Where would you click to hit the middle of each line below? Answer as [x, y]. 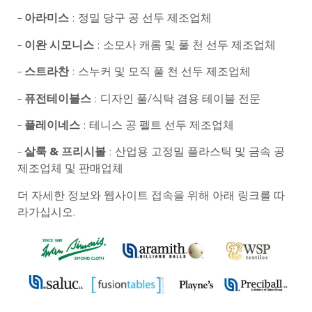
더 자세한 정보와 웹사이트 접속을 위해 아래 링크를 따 [151, 196]
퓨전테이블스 [59, 99]
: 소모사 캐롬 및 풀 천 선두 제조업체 [185, 46]
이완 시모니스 [59, 46]
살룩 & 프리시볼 [65, 153]
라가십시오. [46, 213]
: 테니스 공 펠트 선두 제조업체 [157, 126]
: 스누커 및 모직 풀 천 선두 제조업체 [161, 73]
